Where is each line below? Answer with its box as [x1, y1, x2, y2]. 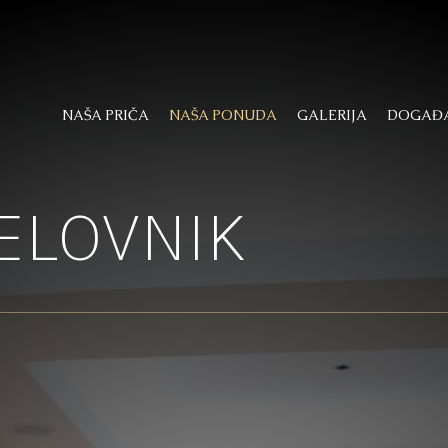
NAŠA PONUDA [169, 105, 277, 124]
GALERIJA [297, 105, 367, 124]
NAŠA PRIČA [62, 105, 149, 124]
